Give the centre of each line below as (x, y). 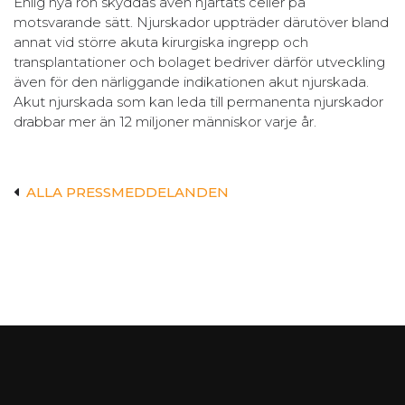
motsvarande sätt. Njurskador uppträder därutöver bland (201, 22)
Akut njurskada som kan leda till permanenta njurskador (198, 101)
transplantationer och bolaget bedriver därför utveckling (199, 61)
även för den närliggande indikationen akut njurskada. (191, 81)
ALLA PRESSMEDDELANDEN (127, 192)
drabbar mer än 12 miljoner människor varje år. (165, 121)
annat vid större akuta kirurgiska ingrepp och (161, 42)
